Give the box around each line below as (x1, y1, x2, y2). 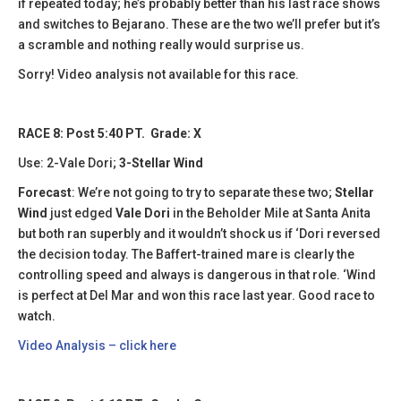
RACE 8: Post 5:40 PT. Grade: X (18, 125, 201, 141)
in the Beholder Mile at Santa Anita (170, 205, 371, 220)
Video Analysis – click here (18, 337, 176, 353)
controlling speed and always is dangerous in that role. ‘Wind (18, 267, 376, 282)
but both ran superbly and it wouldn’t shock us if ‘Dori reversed (18, 226, 380, 241)
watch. (18, 308, 55, 323)
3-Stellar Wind (119, 155, 203, 170)
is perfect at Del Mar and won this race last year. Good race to (18, 287, 375, 303)
